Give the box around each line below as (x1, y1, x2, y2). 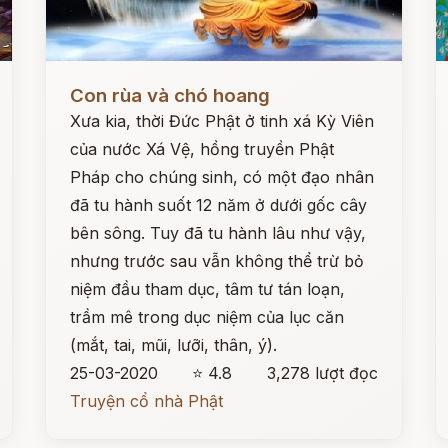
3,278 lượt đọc (266, 363, 378, 383)
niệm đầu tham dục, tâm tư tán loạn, (70, 279, 346, 299)
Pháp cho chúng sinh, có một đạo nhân (70, 167, 375, 187)
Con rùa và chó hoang (70, 84, 271, 107)
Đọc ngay (46, 70, 120, 90)
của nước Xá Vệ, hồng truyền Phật (70, 139, 335, 159)
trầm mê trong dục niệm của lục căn (70, 307, 345, 327)
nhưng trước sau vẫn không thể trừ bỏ (70, 251, 365, 271)
